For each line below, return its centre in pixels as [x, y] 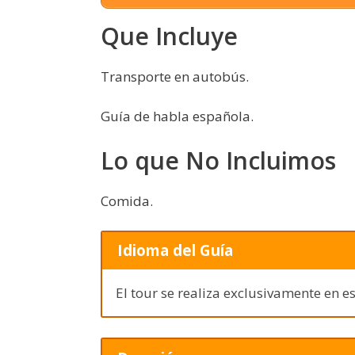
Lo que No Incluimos [218, 160]
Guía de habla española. [177, 116]
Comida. [127, 200]
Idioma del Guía [175, 250]
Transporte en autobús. [175, 76]
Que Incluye [169, 36]
